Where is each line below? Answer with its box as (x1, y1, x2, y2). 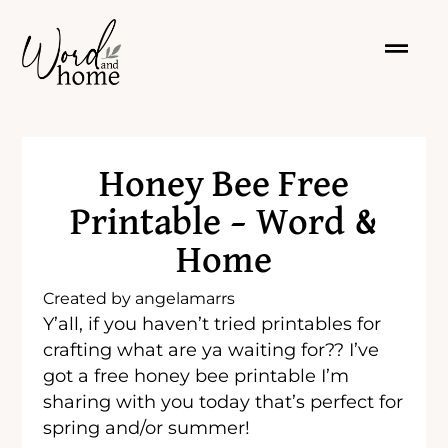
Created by (43, 288, 132, 308)
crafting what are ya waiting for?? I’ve (43, 338, 380, 360)
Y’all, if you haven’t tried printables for (43, 312, 382, 334)
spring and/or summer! (43, 416, 251, 438)
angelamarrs (131, 288, 236, 308)
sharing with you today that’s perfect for (43, 390, 404, 412)
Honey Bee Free (99, 165, 349, 204)
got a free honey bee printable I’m (43, 364, 350, 386)
